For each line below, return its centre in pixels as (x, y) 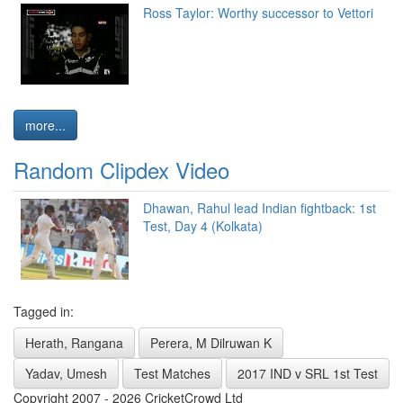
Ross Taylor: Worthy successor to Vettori (258, 13)
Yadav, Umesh (66, 374)
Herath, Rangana (74, 343)
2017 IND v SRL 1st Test (308, 374)
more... (45, 125)
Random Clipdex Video (121, 170)
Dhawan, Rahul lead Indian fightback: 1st (260, 208)
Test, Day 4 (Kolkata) (203, 226)
